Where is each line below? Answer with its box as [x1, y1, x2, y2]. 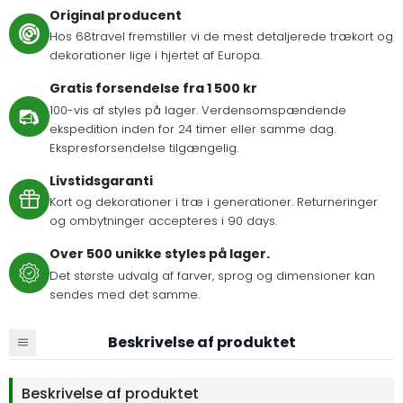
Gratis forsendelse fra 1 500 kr [49, 79, 257, 98]
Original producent [49, 5, 182, 24]
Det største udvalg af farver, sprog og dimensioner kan [49, 266, 375, 284]
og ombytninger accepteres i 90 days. [49, 212, 277, 230]
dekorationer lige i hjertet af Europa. [49, 47, 262, 65]
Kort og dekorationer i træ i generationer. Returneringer [49, 193, 378, 211]
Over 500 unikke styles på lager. [49, 245, 270, 264]
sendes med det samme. [49, 285, 200, 303]
